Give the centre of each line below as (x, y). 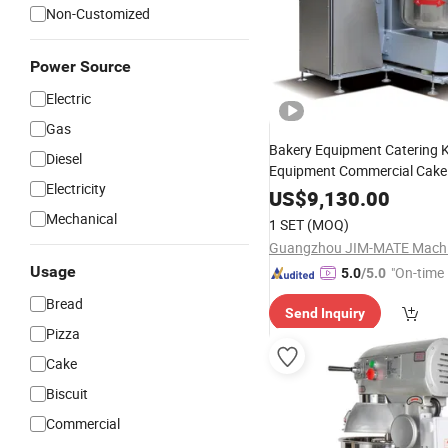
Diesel (64, 158)
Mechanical (81, 218)
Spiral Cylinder (314, 212)
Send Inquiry (325, 313)
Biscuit (67, 393)
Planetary (300, 234)
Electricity (76, 188)
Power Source (80, 66)
